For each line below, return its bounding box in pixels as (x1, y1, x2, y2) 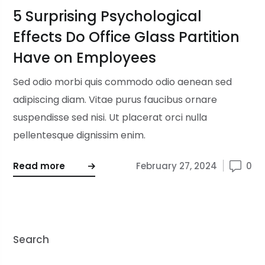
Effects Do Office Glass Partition (13, 27, 240, 47)
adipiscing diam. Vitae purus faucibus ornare (13, 93, 218, 106)
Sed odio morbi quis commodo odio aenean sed (13, 75, 232, 89)
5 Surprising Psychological (13, 7, 202, 26)
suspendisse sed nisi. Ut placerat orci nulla (13, 111, 208, 124)
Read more (13, 160, 66, 172)
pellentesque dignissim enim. (13, 128, 146, 142)
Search (13, 232, 50, 247)
